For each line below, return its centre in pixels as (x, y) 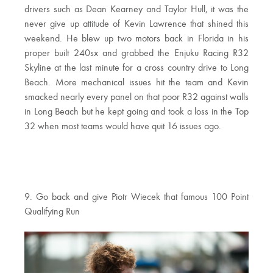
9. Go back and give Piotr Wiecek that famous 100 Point (136, 198)
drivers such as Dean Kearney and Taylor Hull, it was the (136, 10)
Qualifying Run (52, 212)
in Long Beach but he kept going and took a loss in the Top (136, 112)
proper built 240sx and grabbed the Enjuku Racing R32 (136, 54)
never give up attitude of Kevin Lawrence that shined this (136, 25)
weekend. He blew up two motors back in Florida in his (136, 39)
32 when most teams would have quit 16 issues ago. (123, 127)
